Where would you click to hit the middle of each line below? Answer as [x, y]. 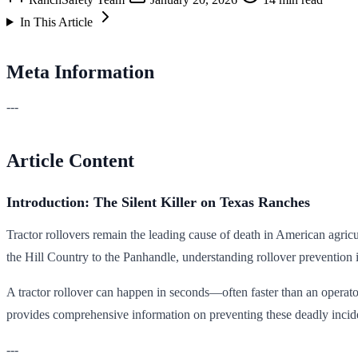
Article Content [70, 160]
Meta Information [80, 72]
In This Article [56, 22]
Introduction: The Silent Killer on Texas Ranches [158, 202]
